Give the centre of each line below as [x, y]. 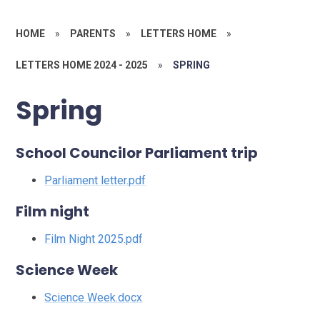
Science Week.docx [94, 298]
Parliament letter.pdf [95, 181]
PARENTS [93, 33]
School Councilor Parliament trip [137, 153]
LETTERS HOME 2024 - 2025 [82, 65]
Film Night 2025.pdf [94, 239]
